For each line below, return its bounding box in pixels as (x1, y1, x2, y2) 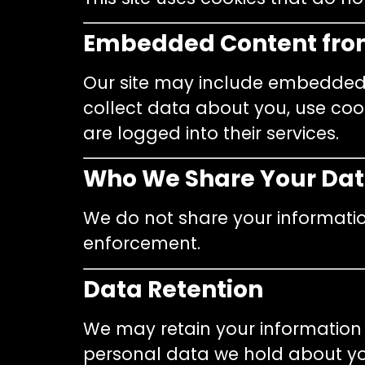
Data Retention (83, 273, 263, 306)
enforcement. (83, 231, 200, 256)
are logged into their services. (83, 121, 339, 146)
